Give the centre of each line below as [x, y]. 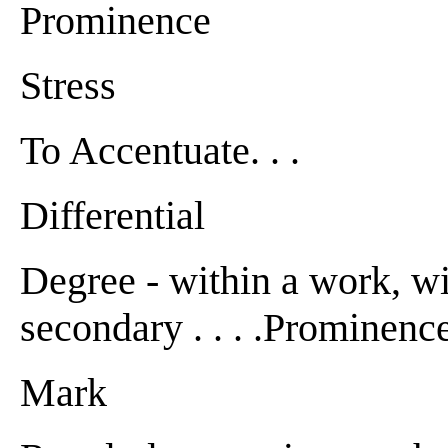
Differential [112, 215]
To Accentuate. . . [160, 150]
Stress [68, 85]
